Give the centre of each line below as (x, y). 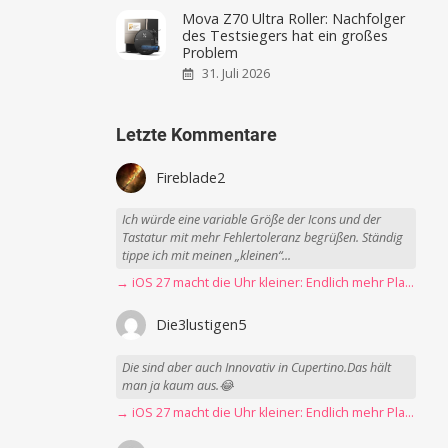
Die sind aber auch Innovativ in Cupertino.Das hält (257, 367)
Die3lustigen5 (201, 325)
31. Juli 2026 (236, 74)
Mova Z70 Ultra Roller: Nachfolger (294, 18)
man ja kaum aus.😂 (178, 385)
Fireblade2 (191, 177)
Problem (210, 52)
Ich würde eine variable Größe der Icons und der (252, 220)
